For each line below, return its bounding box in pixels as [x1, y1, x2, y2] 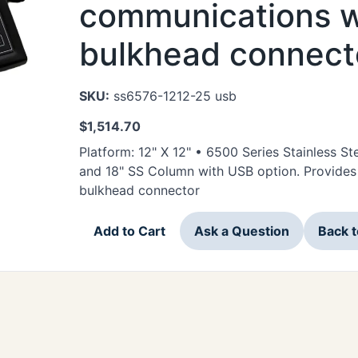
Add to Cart [93, 222, 165, 239]
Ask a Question [194, 222, 289, 239]
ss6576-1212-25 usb [109, 88, 237, 104]
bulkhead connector [79, 182, 200, 199]
